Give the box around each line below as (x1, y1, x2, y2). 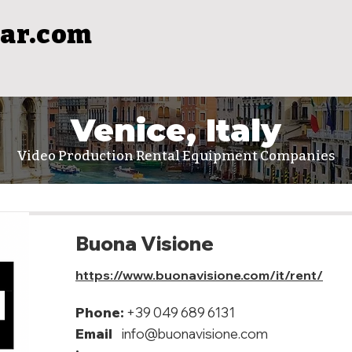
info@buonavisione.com (122, 325, 268, 342)
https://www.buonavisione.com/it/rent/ (75, 267, 323, 283)
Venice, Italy (71, 111, 281, 149)
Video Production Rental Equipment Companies (16, 148, 335, 164)
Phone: (75, 304, 124, 321)
